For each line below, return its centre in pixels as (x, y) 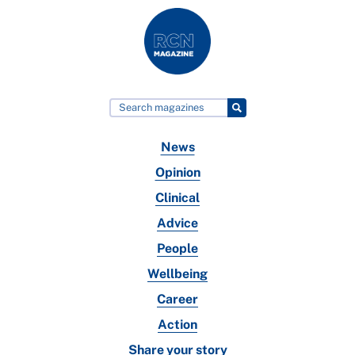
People (177, 248)
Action (177, 324)
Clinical (177, 197)
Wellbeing (177, 273)
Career (177, 299)
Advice (177, 223)
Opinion (177, 172)
